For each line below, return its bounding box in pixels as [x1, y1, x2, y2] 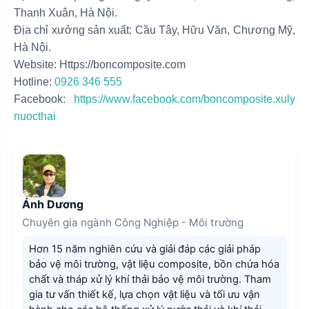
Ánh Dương [22, 197, 83, 212]
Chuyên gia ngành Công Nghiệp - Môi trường [22, 216, 243, 230]
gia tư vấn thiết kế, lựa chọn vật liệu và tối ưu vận [29, 288, 260, 301]
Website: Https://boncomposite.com [14, 59, 186, 71]
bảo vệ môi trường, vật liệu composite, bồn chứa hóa [29, 258, 279, 271]
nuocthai [14, 110, 56, 123]
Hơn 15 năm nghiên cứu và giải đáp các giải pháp [29, 243, 261, 256]
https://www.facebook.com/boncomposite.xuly [74, 93, 295, 106]
